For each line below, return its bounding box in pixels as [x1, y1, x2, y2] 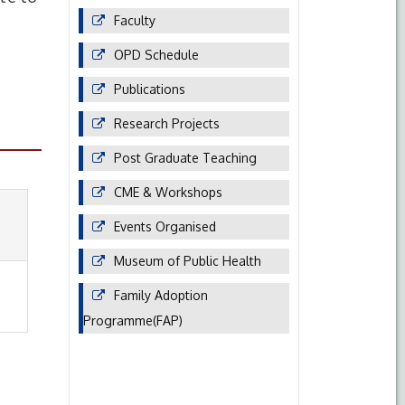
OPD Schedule [114, 47, 199, 62]
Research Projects [114, 116, 220, 131]
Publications [114, 81, 185, 97]
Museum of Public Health [114, 253, 261, 268]
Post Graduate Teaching [114, 150, 257, 165]
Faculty [114, 13, 155, 28]
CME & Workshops [114, 184, 222, 200]
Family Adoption [114, 287, 208, 303]
